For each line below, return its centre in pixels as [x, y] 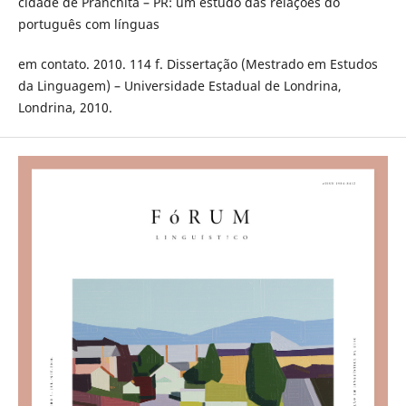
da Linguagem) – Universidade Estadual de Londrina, [179, 86]
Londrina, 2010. [65, 108]
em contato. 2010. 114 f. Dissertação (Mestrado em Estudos [198, 64]
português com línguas [88, 24]
